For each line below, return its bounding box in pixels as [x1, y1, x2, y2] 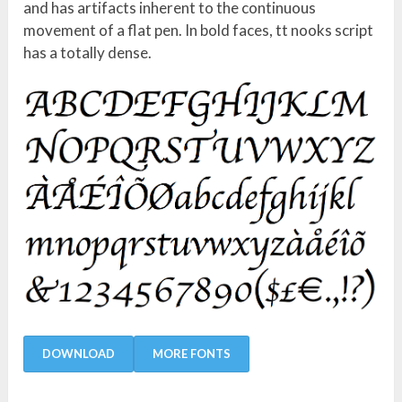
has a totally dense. [23, 43, 153, 63]
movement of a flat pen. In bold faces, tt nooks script [23, 21, 374, 40]
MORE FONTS [153, 346, 232, 362]
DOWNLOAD [42, 346, 116, 362]
